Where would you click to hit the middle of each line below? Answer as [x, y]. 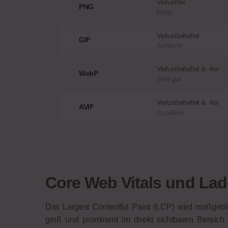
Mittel [164, 12]
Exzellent [170, 112]
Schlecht [169, 46]
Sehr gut [169, 79]
